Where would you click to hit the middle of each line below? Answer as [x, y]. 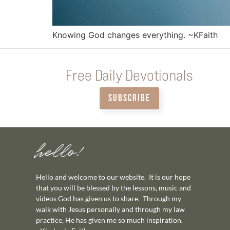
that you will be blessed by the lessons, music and [113, 188]
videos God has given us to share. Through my [109, 199]
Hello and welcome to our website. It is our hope [113, 177]
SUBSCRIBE [129, 99]
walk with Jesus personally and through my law [110, 209]
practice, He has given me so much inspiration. [109, 220]
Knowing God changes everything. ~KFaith [135, 35]
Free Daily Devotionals [129, 75]
